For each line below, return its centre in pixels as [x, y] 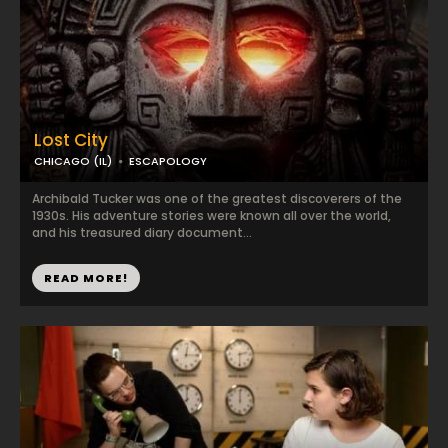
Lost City [71, 140]
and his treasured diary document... [142, 232]
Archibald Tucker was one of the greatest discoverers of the [217, 198]
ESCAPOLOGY [168, 161]
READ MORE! [86, 278]
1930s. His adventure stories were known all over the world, [211, 215]
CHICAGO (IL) [73, 161]
